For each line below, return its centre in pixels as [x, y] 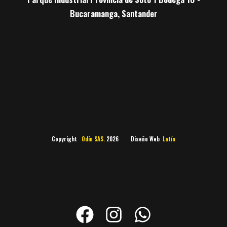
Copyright [67, 139]
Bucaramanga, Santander [113, 14]
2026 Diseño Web [135, 139]
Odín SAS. [94, 139]
